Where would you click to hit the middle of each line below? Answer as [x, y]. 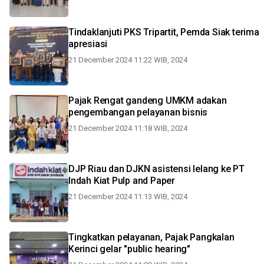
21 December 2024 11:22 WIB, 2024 [128, 60]
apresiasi [88, 44]
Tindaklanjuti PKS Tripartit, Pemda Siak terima [164, 32]
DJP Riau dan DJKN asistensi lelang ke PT [156, 169]
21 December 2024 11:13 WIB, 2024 [128, 197]
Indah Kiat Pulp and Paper [122, 181]
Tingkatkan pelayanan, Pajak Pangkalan [151, 237]
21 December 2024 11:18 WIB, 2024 [128, 128]
